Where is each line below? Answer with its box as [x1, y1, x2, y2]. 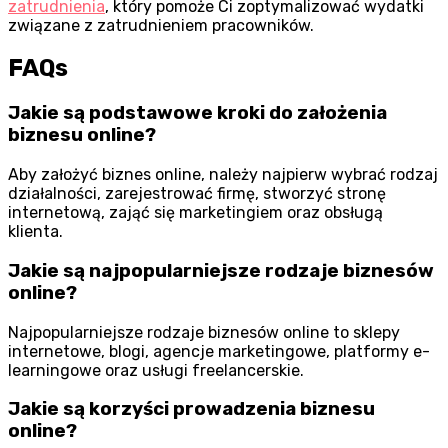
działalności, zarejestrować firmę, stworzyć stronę [8, 184, 386, 204]
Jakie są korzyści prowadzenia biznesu [8, 398, 375, 421]
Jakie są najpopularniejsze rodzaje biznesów [8, 259, 434, 282]
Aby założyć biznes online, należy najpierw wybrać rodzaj [8, 165, 438, 185]
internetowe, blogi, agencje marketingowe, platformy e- [8, 341, 430, 361]
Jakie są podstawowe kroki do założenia [8, 102, 387, 125]
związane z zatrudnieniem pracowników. [8, 15, 314, 35]
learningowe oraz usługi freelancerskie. [8, 360, 304, 380]
